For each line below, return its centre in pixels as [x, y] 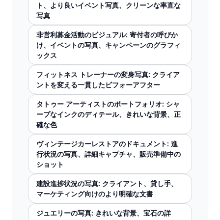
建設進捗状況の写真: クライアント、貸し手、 [107, 183]
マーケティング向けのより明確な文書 [95, 194]
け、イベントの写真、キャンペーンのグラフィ [109, 45]
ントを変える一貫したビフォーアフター [98, 85]
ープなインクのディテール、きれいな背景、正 [109, 114]
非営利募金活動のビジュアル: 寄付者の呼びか [107, 35]
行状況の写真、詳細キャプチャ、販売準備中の [109, 154]
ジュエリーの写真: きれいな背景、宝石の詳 [104, 213]
